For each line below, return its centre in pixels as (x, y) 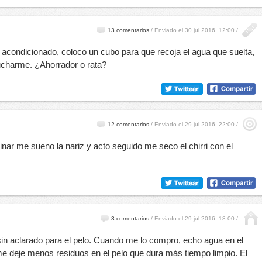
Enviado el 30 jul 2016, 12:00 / (195, 30)
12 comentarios (128, 124)
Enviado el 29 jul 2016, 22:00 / (195, 124)
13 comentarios (128, 30)
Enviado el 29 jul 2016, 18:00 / (195, 218)
